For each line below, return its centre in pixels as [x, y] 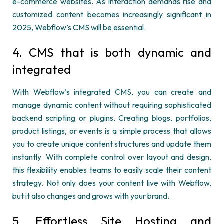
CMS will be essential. [109, 27]
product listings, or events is [62, 131]
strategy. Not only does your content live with [95, 183]
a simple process [141, 131]
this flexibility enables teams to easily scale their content [112, 170]
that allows [191, 131]
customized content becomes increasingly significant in [112, 14]
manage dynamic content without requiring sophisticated [112, 105]
